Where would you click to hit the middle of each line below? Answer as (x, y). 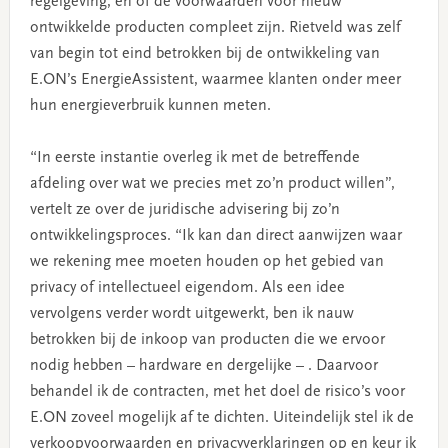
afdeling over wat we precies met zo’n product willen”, (212, 183)
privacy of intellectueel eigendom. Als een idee (187, 287)
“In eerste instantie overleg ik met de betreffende (194, 157)
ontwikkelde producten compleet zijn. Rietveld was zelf (215, 27)
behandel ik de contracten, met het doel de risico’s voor (217, 391)
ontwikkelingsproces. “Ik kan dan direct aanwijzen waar (215, 235)
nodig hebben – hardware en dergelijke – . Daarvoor (203, 365)
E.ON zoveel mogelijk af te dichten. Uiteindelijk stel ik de (221, 417)
